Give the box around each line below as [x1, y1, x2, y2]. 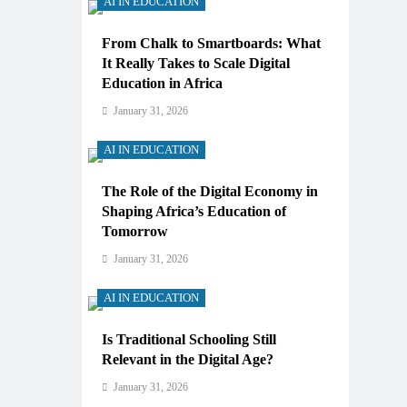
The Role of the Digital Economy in [102, 184, 318, 199]
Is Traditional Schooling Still [102, 332, 276, 347]
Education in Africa [102, 75, 223, 91]
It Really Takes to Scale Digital [102, 55, 290, 71]
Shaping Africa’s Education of [102, 203, 286, 219]
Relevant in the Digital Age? [102, 352, 273, 367]
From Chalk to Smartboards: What [102, 35, 321, 51]
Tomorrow [102, 223, 168, 239]
